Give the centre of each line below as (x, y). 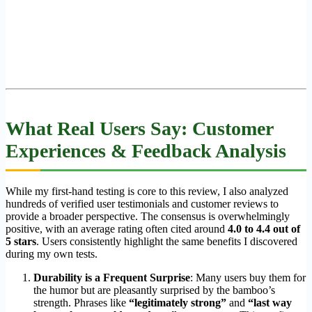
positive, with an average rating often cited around (117, 229)
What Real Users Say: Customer (139, 129)
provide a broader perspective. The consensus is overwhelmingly (148, 217)
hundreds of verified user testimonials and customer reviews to (142, 204)
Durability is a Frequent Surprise (112, 278)
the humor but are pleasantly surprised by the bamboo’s (154, 290)
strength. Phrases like (81, 303)
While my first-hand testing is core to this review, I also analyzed (147, 192)
